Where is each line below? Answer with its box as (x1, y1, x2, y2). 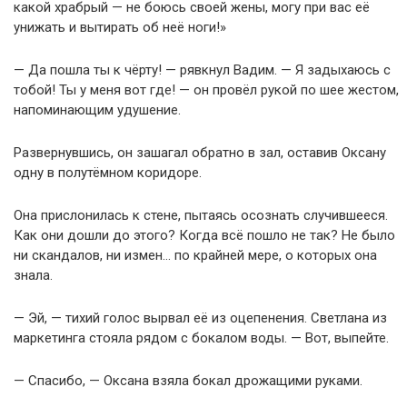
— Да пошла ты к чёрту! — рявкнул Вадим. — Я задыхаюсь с (14, 62, 391, 79)
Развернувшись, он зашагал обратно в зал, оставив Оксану (14, 144, 386, 162)
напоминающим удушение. (14, 102, 181, 119)
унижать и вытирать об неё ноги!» (14, 19, 226, 36)
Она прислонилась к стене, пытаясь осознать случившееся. (14, 207, 388, 224)
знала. (14, 267, 53, 284)
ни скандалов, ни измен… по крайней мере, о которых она (14, 247, 377, 264)
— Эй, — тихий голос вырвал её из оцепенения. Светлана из (14, 310, 387, 327)
